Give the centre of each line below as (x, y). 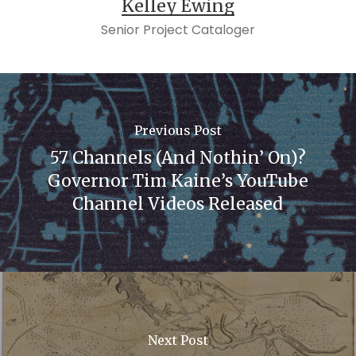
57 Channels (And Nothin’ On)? (178, 157)
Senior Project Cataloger (178, 29)
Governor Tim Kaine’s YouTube (178, 180)
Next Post (178, 341)
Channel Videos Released (178, 203)
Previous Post (178, 130)
